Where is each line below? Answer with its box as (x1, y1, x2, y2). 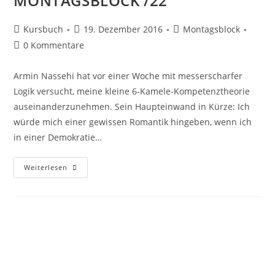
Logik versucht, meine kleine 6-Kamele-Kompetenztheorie (14, 85, 250, 98)
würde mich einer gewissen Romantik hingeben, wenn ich (14, 116, 252, 128)
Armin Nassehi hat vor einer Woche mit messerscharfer (14, 70, 243, 82)
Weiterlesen (24, 163, 68, 172)
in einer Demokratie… (14, 131, 103, 144)
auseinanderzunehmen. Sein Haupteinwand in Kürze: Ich (14, 101, 250, 113)
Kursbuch (23, 23, 64, 36)
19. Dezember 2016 (83, 23, 163, 36)
